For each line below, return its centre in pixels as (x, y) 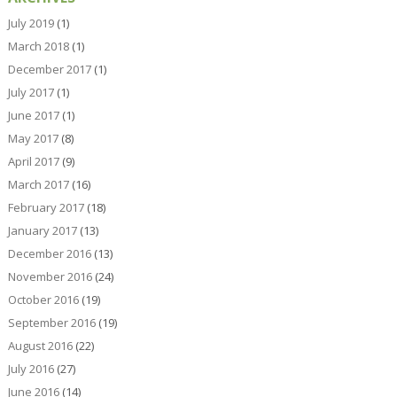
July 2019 (31, 23)
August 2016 (40, 346)
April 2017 (33, 162)
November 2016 (50, 277)
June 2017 (33, 116)
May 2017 (33, 139)
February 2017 (46, 208)
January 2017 (42, 231)
